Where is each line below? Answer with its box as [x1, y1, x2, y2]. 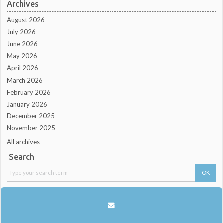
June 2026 [7, 40, 38, 48]
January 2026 [7, 100, 48, 108]
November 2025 [7, 124, 56, 132]
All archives [7, 138, 40, 146]
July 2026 [7, 28, 36, 36]
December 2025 [7, 111, 55, 120]
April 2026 [7, 64, 39, 72]
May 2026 [7, 52, 38, 60]
